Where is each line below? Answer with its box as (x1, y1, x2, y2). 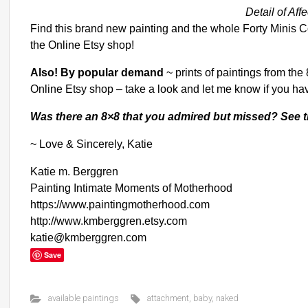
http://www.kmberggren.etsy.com (30, 215, 187, 227)
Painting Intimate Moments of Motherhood (30, 182, 232, 194)
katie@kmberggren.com (30, 232, 146, 243)
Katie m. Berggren (30, 166, 118, 177)
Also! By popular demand (30, 67, 164, 78)
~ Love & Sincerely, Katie (30, 138, 153, 150)
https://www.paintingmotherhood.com (30, 199, 210, 210)
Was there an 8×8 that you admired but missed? (30, 111, 280, 122)
